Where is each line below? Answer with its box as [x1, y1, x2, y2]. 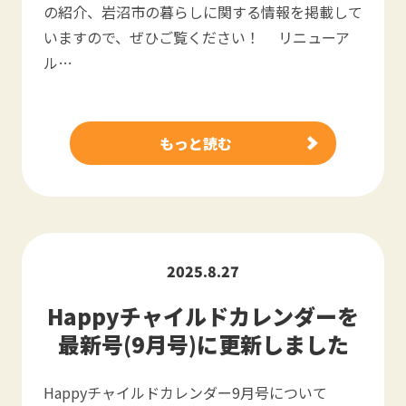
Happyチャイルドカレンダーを [47, 300, 359, 332]
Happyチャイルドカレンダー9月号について [43, 382, 327, 403]
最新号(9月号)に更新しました [57, 328, 349, 360]
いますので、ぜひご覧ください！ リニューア [43, 26, 350, 48]
